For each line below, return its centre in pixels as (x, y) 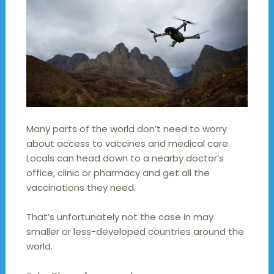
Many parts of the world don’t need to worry (126, 129)
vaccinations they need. (81, 188)
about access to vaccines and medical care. (128, 144)
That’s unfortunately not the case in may (120, 217)
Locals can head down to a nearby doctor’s (125, 158)
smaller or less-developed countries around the (135, 232)
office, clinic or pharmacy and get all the (118, 173)
